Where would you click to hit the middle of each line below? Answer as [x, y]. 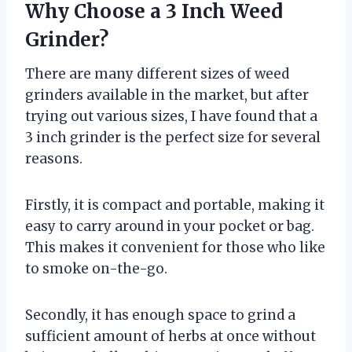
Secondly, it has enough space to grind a [160, 315]
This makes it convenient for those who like [175, 247]
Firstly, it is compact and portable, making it [175, 205]
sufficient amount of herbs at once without [170, 336]
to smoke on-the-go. [96, 268]
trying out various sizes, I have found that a [171, 116]
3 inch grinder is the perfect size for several [173, 137]
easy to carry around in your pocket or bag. [170, 226]
